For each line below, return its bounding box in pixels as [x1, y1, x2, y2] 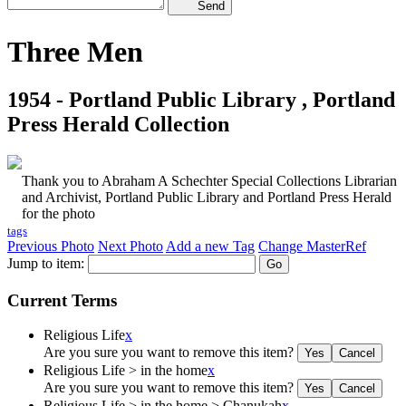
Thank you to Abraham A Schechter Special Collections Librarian [22, 172, 397, 188]
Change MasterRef [258, 237, 366, 254]
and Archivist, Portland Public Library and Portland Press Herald [22, 188, 391, 205]
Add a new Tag [166, 237, 255, 254]
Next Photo [98, 237, 163, 254]
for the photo [22, 205, 95, 221]
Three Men [7, 34, 143, 68]
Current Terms [7, 290, 117, 310]
